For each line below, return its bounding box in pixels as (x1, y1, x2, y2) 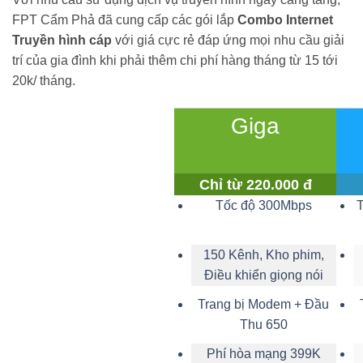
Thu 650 (239, 318, 288, 332)
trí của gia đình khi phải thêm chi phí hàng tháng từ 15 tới (12, 53, 338, 67)
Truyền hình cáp (12, 32, 112, 47)
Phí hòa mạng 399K (206, 347, 321, 361)
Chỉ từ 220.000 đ (199, 176, 312, 193)
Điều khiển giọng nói (203, 267, 323, 282)
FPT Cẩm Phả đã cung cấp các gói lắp (12, 12, 237, 27)
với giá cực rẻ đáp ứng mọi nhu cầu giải (112, 32, 344, 47)
